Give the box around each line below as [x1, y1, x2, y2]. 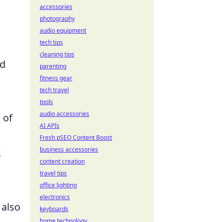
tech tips [40, 38, 63, 47]
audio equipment [40, 26, 86, 35]
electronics [40, 193, 70, 201]
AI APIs [40, 121, 59, 130]
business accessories [40, 145, 98, 154]
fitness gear [40, 74, 72, 82]
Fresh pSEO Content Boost [40, 133, 112, 142]
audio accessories [40, 110, 89, 118]
